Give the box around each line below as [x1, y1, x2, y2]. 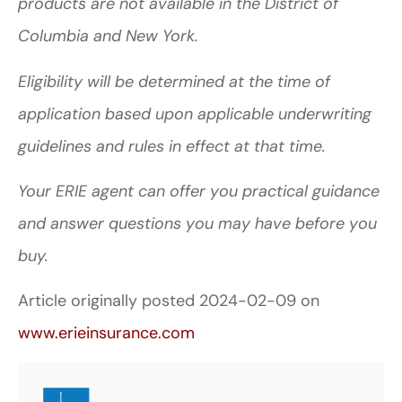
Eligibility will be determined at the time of [18, 70, 330, 92]
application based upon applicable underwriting [18, 102, 371, 125]
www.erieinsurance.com [18, 322, 195, 345]
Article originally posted [18, 290, 199, 312]
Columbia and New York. [18, 25, 203, 48]
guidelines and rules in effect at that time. [18, 135, 326, 157]
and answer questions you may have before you [18, 213, 377, 235]
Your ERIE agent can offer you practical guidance [18, 180, 380, 203]
